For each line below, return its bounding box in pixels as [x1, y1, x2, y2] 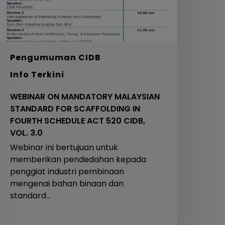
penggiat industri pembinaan [10, 166, 125, 178]
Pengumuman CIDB [10, 52, 101, 64]
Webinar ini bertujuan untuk [10, 142, 119, 154]
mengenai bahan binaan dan [10, 178, 124, 190]
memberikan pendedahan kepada [10, 154, 147, 166]
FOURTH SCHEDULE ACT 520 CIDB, [10, 115, 146, 127]
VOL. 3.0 [10, 127, 43, 139]
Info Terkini [10, 69, 65, 81]
